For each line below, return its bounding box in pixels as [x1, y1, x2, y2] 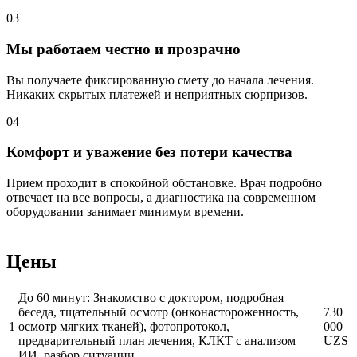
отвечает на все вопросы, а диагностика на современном [6, 190, 316, 205]
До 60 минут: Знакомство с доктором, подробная [18, 291, 284, 305]
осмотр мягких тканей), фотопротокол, [18, 320, 229, 334]
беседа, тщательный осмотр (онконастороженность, [18, 305, 299, 320]
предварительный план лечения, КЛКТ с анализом [18, 334, 296, 348]
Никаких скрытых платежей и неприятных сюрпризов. [6, 87, 308, 101]
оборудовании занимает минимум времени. [6, 205, 244, 219]
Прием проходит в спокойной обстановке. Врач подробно [6, 176, 322, 190]
